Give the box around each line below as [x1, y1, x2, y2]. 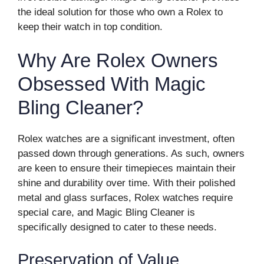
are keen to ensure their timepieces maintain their [18, 163, 236, 174]
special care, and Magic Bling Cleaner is [18, 207, 195, 218]
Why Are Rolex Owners [18, 49, 218, 71]
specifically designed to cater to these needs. [18, 222, 217, 233]
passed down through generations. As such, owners [18, 148, 245, 159]
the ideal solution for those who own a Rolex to [18, 6, 223, 18]
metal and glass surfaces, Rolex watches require [18, 192, 233, 203]
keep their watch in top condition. [18, 21, 163, 32]
